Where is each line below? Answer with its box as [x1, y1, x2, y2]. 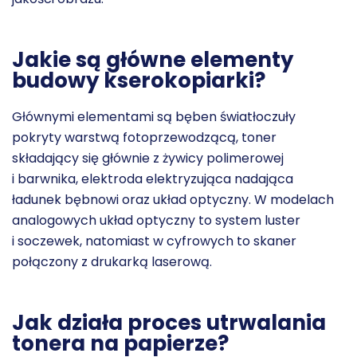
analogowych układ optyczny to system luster [12, 210, 300, 229]
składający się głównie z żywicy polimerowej [12, 148, 284, 167]
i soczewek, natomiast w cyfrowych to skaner [12, 231, 296, 250]
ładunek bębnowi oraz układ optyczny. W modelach [12, 190, 334, 209]
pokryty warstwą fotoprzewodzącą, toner [12, 127, 277, 147]
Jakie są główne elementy [12, 45, 293, 74]
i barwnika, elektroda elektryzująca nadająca [12, 169, 293, 188]
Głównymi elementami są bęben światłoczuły [12, 107, 296, 126]
